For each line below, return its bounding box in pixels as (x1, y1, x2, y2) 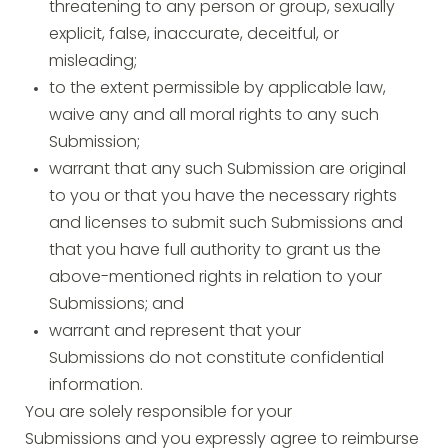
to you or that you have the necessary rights (49, 189, 397, 205)
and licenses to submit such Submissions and (49, 216, 403, 232)
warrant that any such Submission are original (49, 162, 406, 178)
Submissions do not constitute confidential (49, 351, 384, 367)
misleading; (49, 54, 137, 70)
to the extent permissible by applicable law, (49, 81, 386, 97)
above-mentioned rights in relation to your (49, 270, 382, 286)
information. (49, 378, 143, 394)
